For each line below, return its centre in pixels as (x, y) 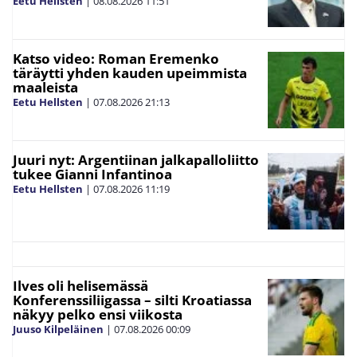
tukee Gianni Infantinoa (92, 175)
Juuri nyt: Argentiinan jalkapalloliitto (136, 160)
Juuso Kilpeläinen (58, 330)
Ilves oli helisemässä (80, 286)
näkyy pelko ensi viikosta (98, 315)
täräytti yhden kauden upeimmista (130, 73)
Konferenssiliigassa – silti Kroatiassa (132, 300)
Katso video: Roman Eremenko (116, 59)
